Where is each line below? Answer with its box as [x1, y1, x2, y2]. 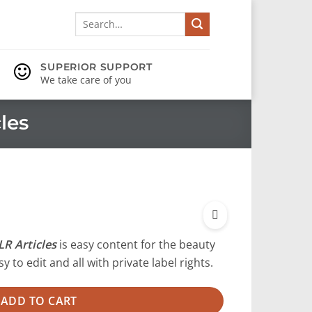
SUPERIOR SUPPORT [40, 61, 153, 73]
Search [74, 12, 104, 24]
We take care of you [40, 73, 132, 86]
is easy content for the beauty [56, 236, 215, 253]
